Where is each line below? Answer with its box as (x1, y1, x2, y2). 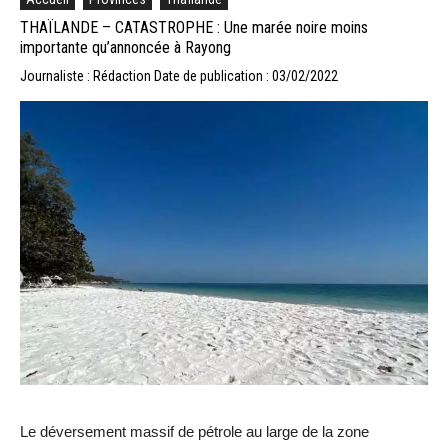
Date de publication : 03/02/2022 (154, 67, 338, 84)
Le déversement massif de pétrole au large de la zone (20, 423, 369, 441)
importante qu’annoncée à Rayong (20, 37, 231, 57)
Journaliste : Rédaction (20, 67, 154, 84)
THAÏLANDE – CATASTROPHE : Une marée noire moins (20, 17, 368, 37)
